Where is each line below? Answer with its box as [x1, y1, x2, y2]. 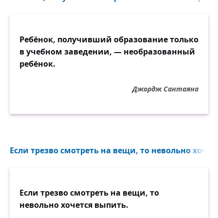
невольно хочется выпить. [19, 200, 128, 210]
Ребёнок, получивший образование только [19, 34, 199, 45]
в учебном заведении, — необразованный [19, 46, 195, 57]
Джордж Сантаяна [132, 84, 199, 93]
